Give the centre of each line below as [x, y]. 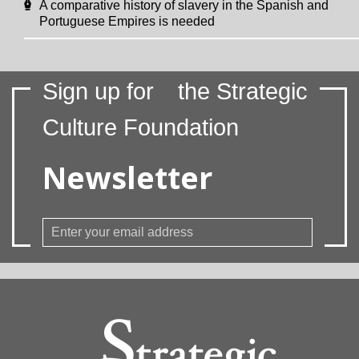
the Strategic [243, 91]
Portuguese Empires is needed [127, 21]
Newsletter [127, 177]
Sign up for [98, 91]
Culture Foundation [141, 127]
